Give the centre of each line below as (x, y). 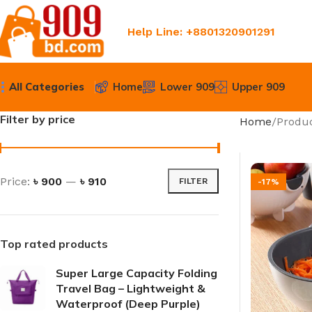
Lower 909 (187, 87)
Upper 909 (258, 87)
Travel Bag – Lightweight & (131, 288)
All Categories (47, 87)
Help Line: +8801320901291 (201, 31)
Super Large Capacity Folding (136, 273)
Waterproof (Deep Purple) (128, 304)
